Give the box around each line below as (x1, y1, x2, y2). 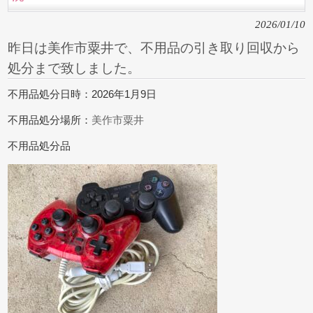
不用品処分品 (8, 140, 71, 152)
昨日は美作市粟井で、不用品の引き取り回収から (8, 40, 300, 55)
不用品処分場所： (8, 115, 92, 126)
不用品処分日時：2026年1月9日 (8, 89, 157, 100)
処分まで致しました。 (8, 60, 141, 75)
